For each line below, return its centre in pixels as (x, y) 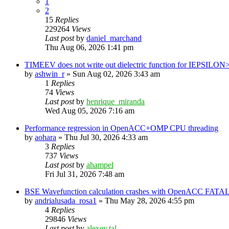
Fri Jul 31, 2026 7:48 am (85, 174)
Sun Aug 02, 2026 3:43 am (116, 74)
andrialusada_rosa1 (66, 200)
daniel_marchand (114, 38)
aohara (45, 137)
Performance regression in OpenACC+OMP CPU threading (121, 128)
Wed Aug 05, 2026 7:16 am (90, 110)
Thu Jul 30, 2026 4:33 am (106, 137)
